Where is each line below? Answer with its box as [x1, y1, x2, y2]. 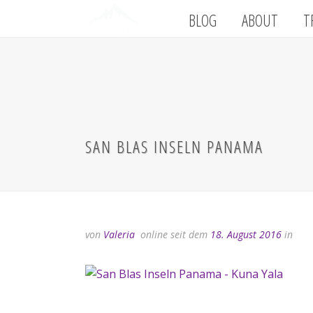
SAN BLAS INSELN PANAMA [85, 135, 263, 158]
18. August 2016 [210, 228, 282, 241]
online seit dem [138, 228, 210, 241]
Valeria [103, 228, 135, 241]
